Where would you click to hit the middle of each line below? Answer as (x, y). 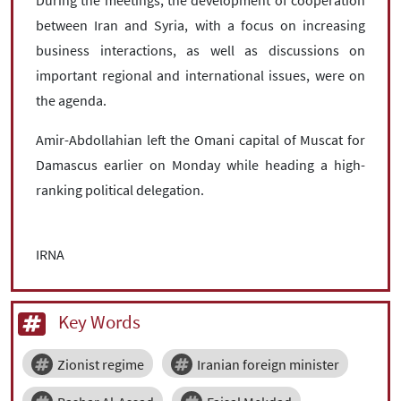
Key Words (98, 321)
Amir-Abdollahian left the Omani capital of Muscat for (200, 139)
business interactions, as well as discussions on (200, 50)
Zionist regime (101, 364)
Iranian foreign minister (268, 364)
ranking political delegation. (120, 189)
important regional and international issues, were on (200, 75)
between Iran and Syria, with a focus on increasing (200, 25)
